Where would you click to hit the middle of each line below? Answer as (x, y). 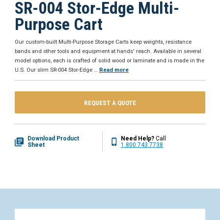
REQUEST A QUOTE (110, 102)
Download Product (53, 138)
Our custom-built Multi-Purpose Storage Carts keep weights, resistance (103, 42)
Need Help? (138, 138)
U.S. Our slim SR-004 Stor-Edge (54, 70)
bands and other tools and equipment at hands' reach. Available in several (108, 51)
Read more (114, 70)
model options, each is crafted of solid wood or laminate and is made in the (110, 60)
